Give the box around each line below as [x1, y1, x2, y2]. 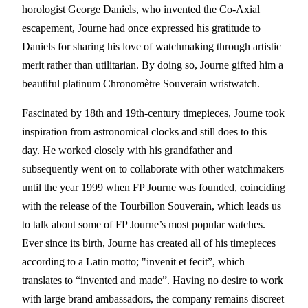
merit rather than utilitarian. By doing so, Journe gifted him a [22, 58, 283, 71]
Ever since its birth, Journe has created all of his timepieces [22, 236, 276, 249]
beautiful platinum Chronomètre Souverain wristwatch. [22, 77, 260, 89]
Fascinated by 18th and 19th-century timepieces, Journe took [22, 107, 285, 119]
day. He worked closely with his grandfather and [22, 144, 232, 156]
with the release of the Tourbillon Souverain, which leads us [22, 199, 281, 212]
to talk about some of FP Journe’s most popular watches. [22, 218, 265, 230]
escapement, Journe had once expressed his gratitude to [22, 21, 261, 34]
